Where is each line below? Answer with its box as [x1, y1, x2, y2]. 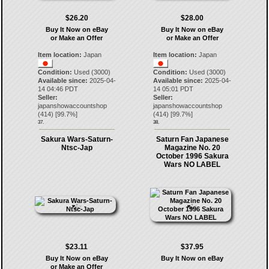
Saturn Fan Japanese [156, 135, 229, 144]
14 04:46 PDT [37, 85, 78, 92]
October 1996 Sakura [156, 152, 229, 160]
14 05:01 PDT [153, 85, 194, 92]
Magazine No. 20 [164, 144, 220, 152]
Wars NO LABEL [164, 160, 221, 169]
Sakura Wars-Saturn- [40, 135, 113, 144]
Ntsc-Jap [61, 144, 92, 152]
